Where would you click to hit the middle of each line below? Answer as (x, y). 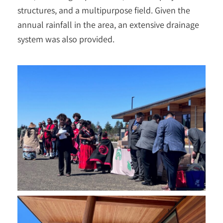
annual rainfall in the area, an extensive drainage (108, 25)
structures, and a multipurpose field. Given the (104, 10)
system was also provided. (66, 39)
